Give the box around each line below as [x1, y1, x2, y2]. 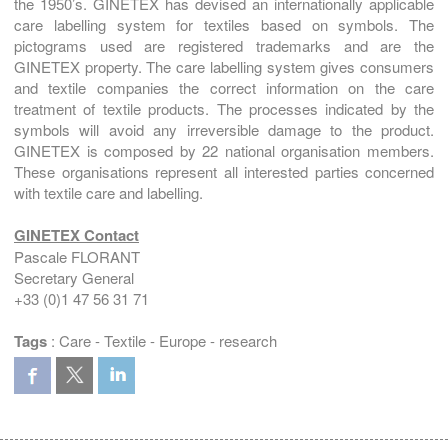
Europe [159, 329, 206, 351]
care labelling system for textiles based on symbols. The [14, 13, 434, 35]
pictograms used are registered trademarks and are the [14, 34, 434, 56]
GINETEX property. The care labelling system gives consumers [14, 55, 434, 77]
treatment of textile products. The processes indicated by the [14, 97, 434, 119]
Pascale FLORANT [14, 245, 140, 267]
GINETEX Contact [14, 223, 139, 246]
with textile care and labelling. [14, 181, 203, 203]
